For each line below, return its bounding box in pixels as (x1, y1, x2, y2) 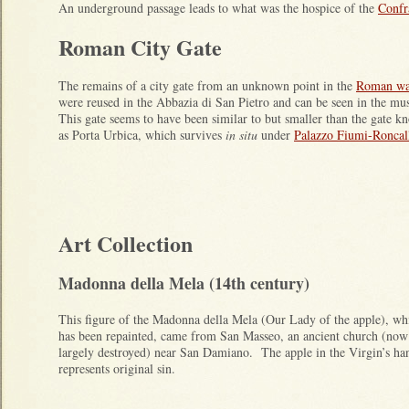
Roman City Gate (58, 31, 222, 64)
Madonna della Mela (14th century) (58, 271, 309, 296)
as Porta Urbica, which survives (58, 126, 225, 144)
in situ (225, 126, 257, 144)
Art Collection (58, 227, 193, 260)
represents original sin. (58, 360, 175, 378)
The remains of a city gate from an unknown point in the (58, 77, 356, 95)
